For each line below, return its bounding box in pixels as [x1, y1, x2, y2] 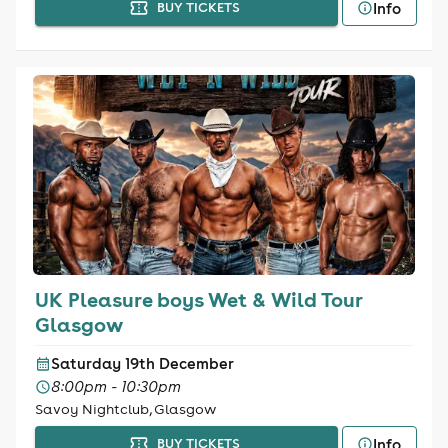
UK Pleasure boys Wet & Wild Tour [34, 286, 363, 312]
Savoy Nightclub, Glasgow [34, 400, 216, 418]
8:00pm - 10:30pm [50, 377, 181, 396]
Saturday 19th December [50, 354, 234, 373]
